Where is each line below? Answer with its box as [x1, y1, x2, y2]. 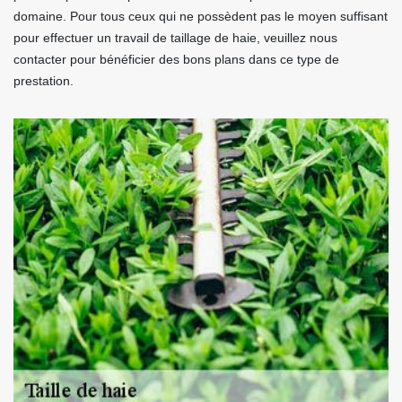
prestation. [13, 74, 74, 88]
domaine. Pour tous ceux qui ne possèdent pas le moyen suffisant [13, 9, 388, 23]
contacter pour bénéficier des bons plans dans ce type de [13, 52, 339, 66]
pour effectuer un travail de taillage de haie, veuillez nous [13, 31, 337, 45]
